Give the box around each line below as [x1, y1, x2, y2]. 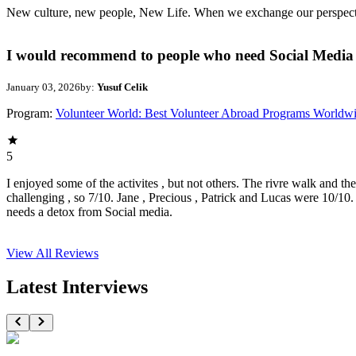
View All [6, 246, 55, 261]
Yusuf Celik [97, 81, 148, 94]
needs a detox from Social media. [6, 205, 172, 219]
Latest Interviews [6, 277, 148, 298]
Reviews [55, 246, 99, 261]
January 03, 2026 [6, 81, 80, 94]
